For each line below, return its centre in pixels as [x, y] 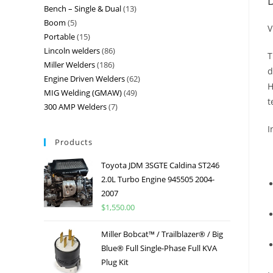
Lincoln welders [72, 50]
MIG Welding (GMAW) [83, 92]
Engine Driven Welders [84, 78]
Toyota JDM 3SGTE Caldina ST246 [160, 165]
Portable [59, 36]
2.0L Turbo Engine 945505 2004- [158, 179]
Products [74, 142]
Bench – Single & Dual [83, 8]
